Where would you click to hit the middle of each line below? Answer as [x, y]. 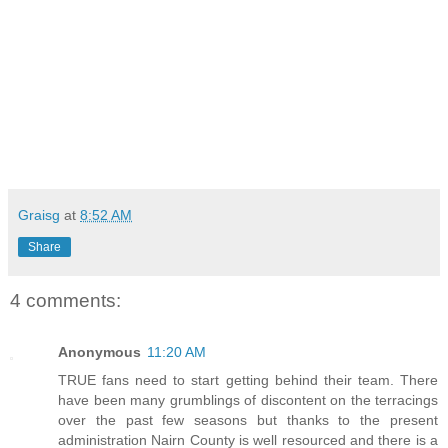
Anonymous [99, 351]
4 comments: [65, 300]
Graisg [39, 214]
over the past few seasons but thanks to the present [248, 419]
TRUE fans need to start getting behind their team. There [248, 379]
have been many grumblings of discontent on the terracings [248, 399]
